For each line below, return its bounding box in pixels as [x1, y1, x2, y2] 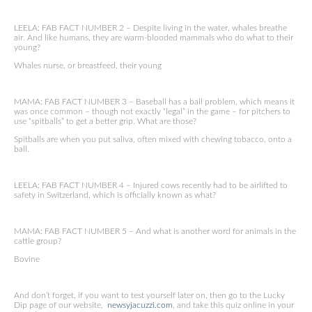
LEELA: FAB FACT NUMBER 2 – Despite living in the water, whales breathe [14, 24, 287, 32]
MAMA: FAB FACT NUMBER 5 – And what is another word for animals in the [14, 227, 296, 235]
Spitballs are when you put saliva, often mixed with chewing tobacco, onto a [14, 135, 292, 143]
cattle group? [14, 237, 61, 245]
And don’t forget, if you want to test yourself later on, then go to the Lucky [14, 291, 285, 299]
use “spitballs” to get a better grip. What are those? [14, 117, 196, 125]
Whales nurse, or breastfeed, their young [14, 61, 162, 70]
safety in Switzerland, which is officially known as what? [14, 191, 216, 199]
